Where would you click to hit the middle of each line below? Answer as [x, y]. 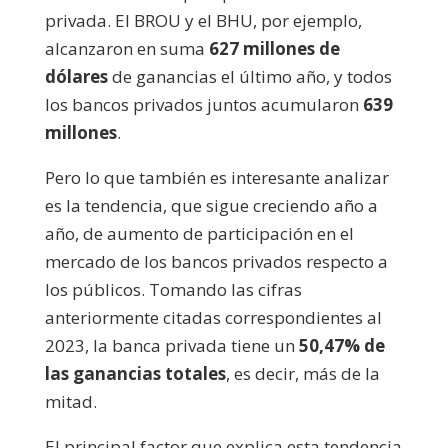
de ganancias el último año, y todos [249, 76]
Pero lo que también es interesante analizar [216, 177]
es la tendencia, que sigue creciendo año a [211, 205]
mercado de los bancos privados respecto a [216, 261]
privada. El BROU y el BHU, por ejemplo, [203, 20]
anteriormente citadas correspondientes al [213, 317]
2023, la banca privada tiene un [171, 345]
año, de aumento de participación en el [199, 233]
